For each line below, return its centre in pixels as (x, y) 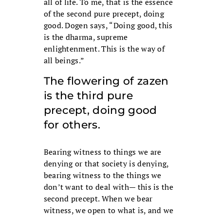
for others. (72, 125)
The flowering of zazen (106, 81)
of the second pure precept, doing (104, 14)
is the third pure (88, 96)
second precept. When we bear (98, 199)
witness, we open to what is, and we (109, 210)
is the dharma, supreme (86, 37)
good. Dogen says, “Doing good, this (108, 26)
